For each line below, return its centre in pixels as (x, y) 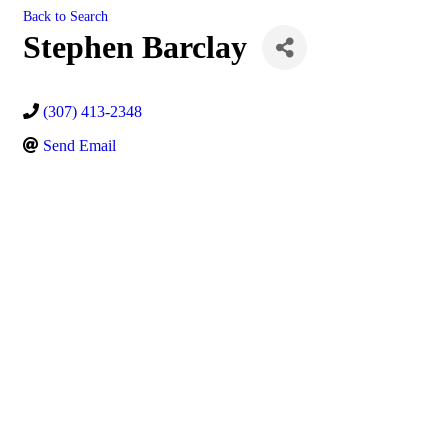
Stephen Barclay (135, 47)
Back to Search (65, 16)
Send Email (79, 145)
